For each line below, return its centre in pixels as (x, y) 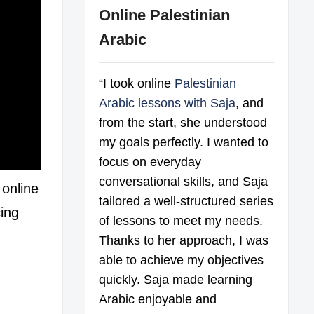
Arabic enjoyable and (158, 299)
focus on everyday (150, 162)
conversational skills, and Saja (184, 181)
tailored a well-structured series (186, 201)
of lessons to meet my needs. (181, 220)
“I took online (137, 83)
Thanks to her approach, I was (184, 240)
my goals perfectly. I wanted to (184, 142)
